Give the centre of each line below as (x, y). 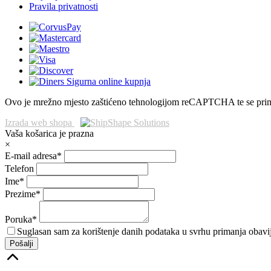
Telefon (21, 169)
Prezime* (24, 194)
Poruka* (22, 220)
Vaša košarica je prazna (49, 134)
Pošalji (21, 244)
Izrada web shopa (40, 123)
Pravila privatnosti (64, 7)
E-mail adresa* (34, 156)
